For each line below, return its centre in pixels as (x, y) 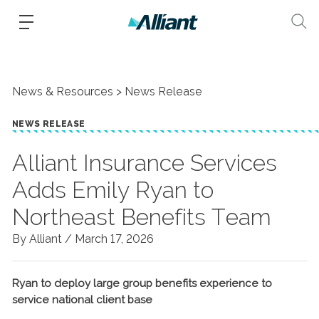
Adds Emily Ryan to (113, 190)
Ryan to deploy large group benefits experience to (142, 283)
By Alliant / (43, 239)
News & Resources (63, 91)
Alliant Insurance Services (145, 163)
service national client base (82, 300)
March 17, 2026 (114, 239)
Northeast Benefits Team (142, 217)
